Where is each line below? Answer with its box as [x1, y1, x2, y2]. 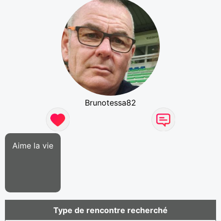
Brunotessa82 [85, 97, 136, 108]
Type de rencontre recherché [53, 205, 168, 215]
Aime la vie [12, 140, 53, 150]
